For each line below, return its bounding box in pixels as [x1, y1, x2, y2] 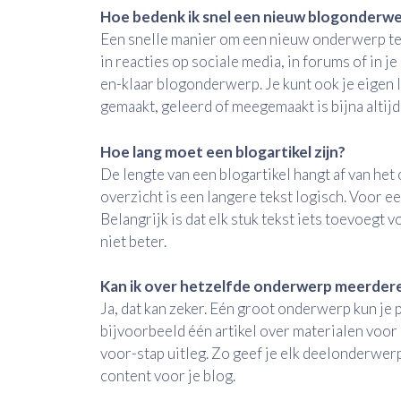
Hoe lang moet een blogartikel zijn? [100, 141, 346, 161]
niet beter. [100, 231, 166, 251]
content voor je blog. [100, 366, 235, 386]
